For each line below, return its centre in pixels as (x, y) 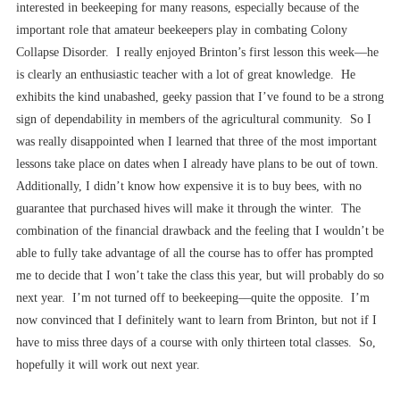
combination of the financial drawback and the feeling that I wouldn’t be (200, 231)
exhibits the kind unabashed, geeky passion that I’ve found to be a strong (200, 97)
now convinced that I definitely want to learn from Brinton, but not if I (196, 321)
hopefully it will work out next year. (108, 365)
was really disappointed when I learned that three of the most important (196, 142)
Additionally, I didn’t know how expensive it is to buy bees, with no (189, 187)
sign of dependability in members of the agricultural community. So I (194, 120)
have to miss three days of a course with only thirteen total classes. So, (196, 343)
